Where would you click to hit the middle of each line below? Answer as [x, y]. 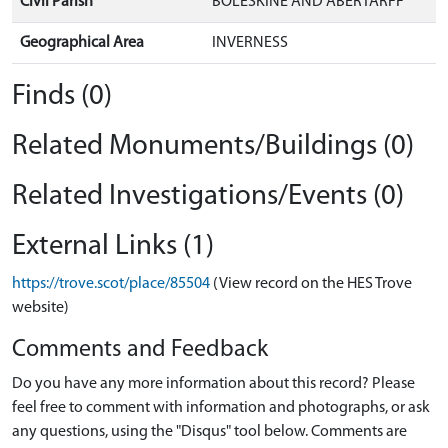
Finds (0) [62, 96]
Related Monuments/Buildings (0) [213, 146]
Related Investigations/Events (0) [208, 196]
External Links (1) [113, 246]
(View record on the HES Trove [312, 284]
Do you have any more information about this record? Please [213, 384]
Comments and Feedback [140, 350]
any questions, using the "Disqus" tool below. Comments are [209, 432]
